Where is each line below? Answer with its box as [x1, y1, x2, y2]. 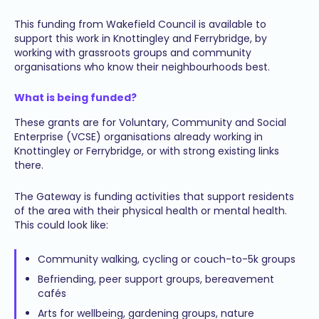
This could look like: [14, 218, 108, 232]
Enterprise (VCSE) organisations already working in [14, 130, 263, 144]
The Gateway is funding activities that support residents [14, 189, 294, 204]
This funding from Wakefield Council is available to [14, 17, 266, 31]
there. [14, 158, 49, 172]
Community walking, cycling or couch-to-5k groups [38, 252, 301, 266]
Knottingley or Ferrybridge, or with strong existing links [14, 144, 279, 158]
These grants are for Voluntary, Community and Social [14, 115, 286, 130]
